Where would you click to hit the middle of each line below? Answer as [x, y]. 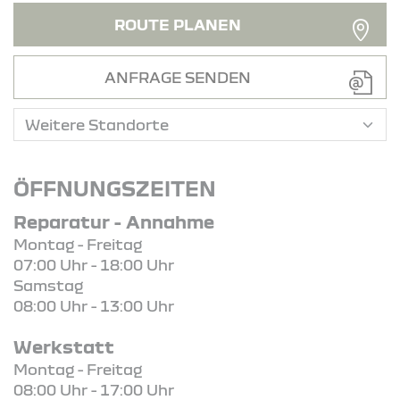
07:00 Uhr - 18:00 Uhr [94, 264]
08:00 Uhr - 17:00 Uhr [94, 389]
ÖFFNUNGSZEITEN [115, 188]
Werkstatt [64, 346]
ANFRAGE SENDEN [177, 77]
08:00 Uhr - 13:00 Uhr [94, 305]
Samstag [48, 285]
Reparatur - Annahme [114, 221]
